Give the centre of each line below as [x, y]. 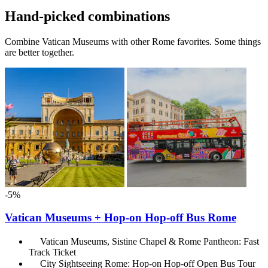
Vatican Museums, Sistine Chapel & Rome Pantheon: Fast [150, 241]
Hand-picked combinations [87, 16]
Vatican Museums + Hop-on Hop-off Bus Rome [121, 218]
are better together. [39, 52]
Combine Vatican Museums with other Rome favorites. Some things [133, 41]
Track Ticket [52, 252]
